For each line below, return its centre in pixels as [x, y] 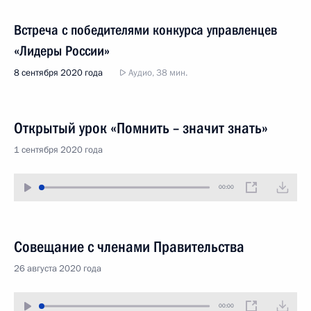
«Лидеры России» [62, 51]
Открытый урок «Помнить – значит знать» [141, 128]
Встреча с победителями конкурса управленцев [145, 30]
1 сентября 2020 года [58, 150]
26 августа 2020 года [58, 269]
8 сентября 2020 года [58, 73]
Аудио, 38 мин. [157, 73]
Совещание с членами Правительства [129, 247]
